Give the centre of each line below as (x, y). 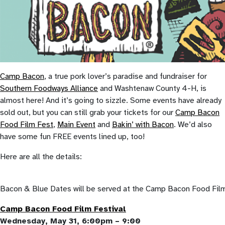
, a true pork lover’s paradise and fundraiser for (126, 76)
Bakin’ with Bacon (143, 124)
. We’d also (193, 124)
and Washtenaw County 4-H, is (152, 88)
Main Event (76, 124)
